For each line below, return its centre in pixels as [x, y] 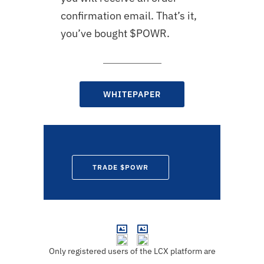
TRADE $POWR [120, 167]
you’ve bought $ [98, 33]
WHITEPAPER [132, 94]
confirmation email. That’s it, [128, 16]
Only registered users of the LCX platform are [132, 251]
